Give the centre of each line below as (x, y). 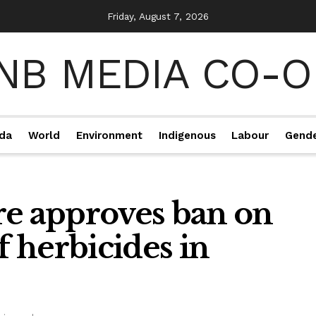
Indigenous (187, 135)
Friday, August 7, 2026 (158, 16)
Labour (250, 135)
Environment (109, 135)
